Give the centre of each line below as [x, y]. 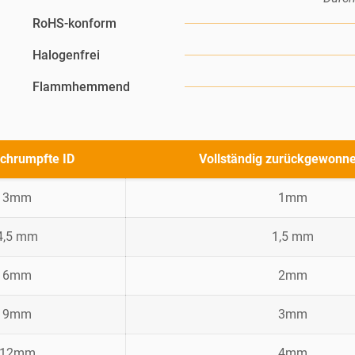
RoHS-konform [74, 24]
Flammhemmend [81, 87]
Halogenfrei [66, 55]
